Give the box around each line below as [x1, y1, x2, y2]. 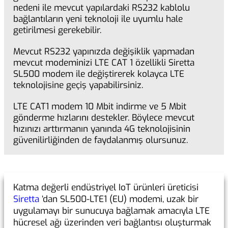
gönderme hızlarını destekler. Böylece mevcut [13, 112, 194, 124]
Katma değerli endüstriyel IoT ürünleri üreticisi [13, 182, 198, 194]
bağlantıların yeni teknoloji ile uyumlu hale [13, 13, 183, 25]
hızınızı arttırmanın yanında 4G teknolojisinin [13, 123, 190, 135]
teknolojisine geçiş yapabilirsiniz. [13, 79, 143, 92]
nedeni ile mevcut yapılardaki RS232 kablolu [13, 2, 190, 14]
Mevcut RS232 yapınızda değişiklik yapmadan [13, 46, 194, 58]
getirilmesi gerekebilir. [13, 24, 101, 37]
